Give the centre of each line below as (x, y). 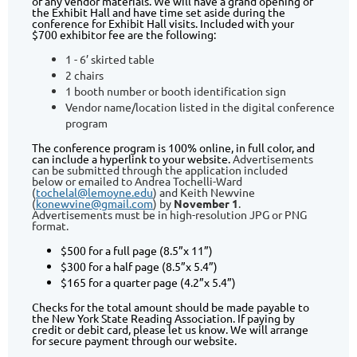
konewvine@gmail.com (94, 203)
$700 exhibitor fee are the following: (124, 34)
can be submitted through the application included (160, 170)
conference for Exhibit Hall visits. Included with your (163, 23)
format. (50, 226)
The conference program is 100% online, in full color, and (173, 147)
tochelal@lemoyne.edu (94, 192)
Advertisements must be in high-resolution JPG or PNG (169, 214)
